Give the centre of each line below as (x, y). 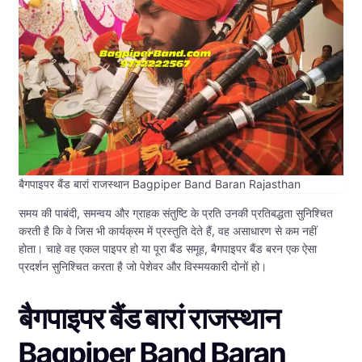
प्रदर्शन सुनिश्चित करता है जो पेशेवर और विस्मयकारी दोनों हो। (143, 267)
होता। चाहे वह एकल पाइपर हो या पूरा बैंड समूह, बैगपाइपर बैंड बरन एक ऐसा (168, 249)
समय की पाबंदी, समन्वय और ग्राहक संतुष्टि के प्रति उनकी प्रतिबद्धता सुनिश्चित (176, 213)
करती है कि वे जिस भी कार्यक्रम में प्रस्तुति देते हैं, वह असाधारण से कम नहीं (168, 231)
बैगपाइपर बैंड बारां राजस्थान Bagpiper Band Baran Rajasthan (160, 184)
